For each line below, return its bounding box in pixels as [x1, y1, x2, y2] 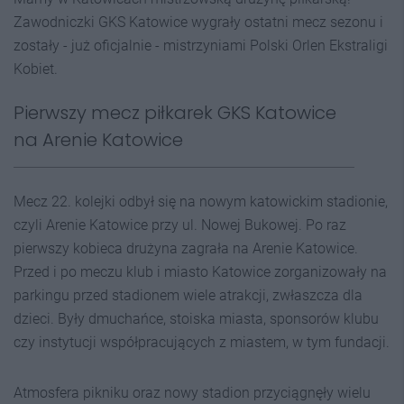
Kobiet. [14, 60, 58, 78]
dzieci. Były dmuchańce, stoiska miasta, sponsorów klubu [14, 310, 379, 327]
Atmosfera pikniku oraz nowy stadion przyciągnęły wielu [14, 384, 371, 401]
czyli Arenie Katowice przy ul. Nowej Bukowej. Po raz [14, 216, 346, 234]
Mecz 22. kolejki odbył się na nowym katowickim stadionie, [14, 193, 388, 210]
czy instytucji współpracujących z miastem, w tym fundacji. [14, 334, 390, 351]
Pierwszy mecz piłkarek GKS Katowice [14, 100, 336, 125]
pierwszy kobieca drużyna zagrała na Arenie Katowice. [14, 240, 358, 257]
